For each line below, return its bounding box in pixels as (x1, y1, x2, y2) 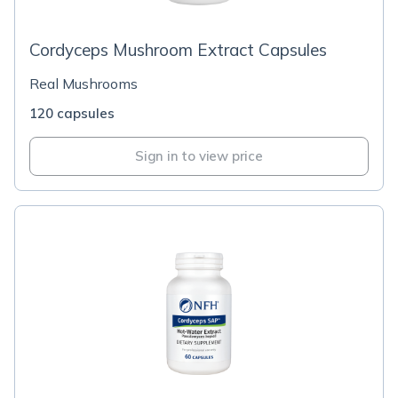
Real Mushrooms (29, 75, 138, 92)
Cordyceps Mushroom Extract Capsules (29, 39, 327, 60)
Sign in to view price (135, 147, 263, 164)
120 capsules (29, 105, 115, 122)
